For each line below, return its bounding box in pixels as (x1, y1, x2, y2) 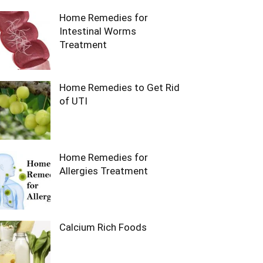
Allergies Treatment (59, 165, 148, 177)
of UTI (59, 95, 87, 107)
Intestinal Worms (59, 25, 136, 37)
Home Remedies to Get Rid (59, 82, 180, 93)
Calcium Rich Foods (59, 221, 147, 233)
